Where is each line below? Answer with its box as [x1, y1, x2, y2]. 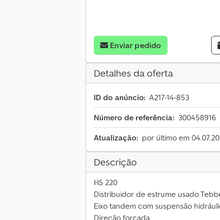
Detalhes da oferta [94, 67, 173, 80]
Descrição [94, 156, 137, 169]
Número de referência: [94, 112, 174, 123]
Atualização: [94, 133, 138, 143]
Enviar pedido [110, 40, 162, 51]
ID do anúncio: [94, 92, 145, 103]
